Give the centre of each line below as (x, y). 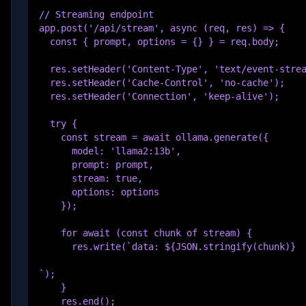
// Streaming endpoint (96, 14)
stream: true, (91, 178)
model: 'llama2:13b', (110, 151)
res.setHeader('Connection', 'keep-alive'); (159, 96)
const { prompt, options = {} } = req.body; (159, 42)
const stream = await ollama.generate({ (154, 137)
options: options (99, 192)
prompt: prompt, (96, 165)
